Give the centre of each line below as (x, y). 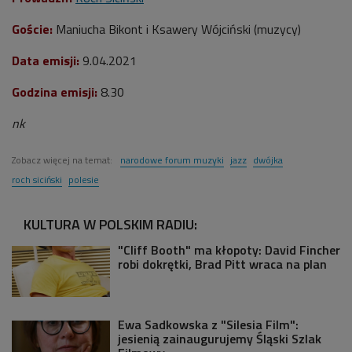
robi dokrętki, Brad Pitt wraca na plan (222, 264)
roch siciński (37, 179)
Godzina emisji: (55, 92)
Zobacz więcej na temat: (63, 159)
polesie (84, 179)
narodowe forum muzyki (172, 159)
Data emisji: (46, 60)
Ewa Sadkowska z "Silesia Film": (208, 324)
